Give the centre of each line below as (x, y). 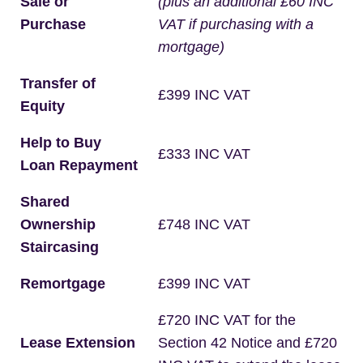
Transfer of (58, 83)
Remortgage (63, 284)
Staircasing (60, 247)
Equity (43, 106)
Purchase (53, 24)
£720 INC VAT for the (227, 320)
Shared (45, 202)
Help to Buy (61, 143)
